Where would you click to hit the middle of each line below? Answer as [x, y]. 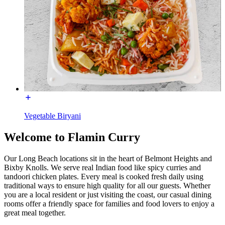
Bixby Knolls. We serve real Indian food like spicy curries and [102, 167]
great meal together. [35, 212]
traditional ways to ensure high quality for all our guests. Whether [107, 185]
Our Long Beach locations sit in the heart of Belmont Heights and [108, 158]
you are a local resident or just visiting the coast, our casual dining [108, 194]
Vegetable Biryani [52, 116]
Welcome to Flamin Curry [72, 137]
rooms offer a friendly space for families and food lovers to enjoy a [109, 203]
